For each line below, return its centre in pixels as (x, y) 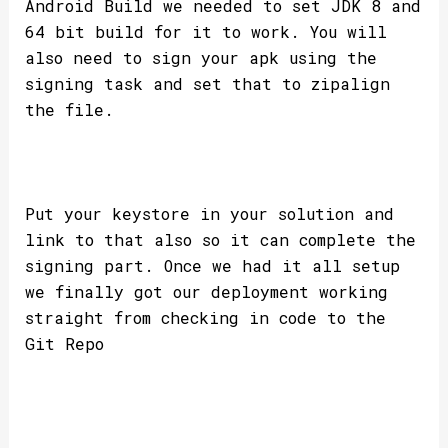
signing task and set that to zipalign (207, 84)
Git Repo (64, 343)
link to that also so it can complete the (220, 239)
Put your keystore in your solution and (209, 213)
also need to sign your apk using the (200, 58)
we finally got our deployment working (206, 291)
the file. (74, 110)
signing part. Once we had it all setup (212, 265)
